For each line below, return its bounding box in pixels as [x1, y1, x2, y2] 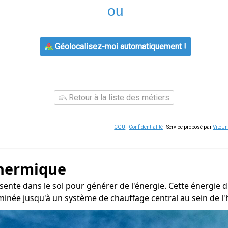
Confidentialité [129, 124, 163, 130]
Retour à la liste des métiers [67, 93, 169, 102]
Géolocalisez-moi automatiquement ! [52, 42, 186, 51]
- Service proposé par [163, 124, 213, 130]
